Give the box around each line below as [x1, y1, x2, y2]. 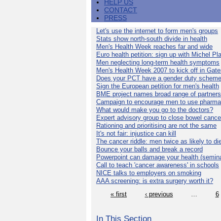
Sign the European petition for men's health [96, 82, 219, 90]
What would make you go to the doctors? [96, 106, 213, 113]
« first [110, 190, 127, 197]
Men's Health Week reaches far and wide [96, 43, 213, 50]
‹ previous [145, 190, 173, 197]
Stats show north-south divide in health [96, 35, 207, 42]
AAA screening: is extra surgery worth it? [96, 177, 213, 184]
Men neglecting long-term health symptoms [96, 59, 220, 66]
